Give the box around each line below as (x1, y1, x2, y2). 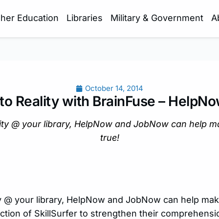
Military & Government (110, 13, 203, 23)
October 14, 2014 (85, 84, 143, 93)
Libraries (66, 13, 103, 23)
